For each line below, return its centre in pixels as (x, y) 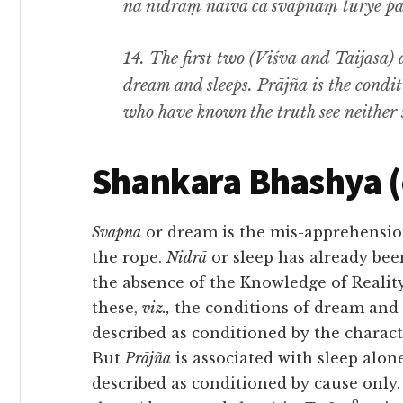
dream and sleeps (186, 85)
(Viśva (273, 58)
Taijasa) (364, 58)
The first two (197, 58)
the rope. (129, 257)
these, (117, 308)
